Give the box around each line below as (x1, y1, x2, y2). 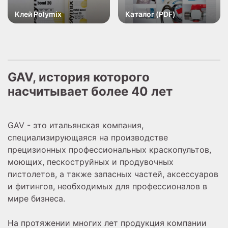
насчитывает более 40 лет (8, 84, 173, 99)
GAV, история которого (8, 70, 150, 85)
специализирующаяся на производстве (8, 132, 168, 143)
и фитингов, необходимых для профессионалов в (8, 181, 207, 192)
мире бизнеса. (8, 193, 65, 204)
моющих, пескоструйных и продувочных (8, 157, 174, 167)
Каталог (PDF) (125, 10, 176, 19)
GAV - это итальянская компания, (8, 120, 144, 131)
